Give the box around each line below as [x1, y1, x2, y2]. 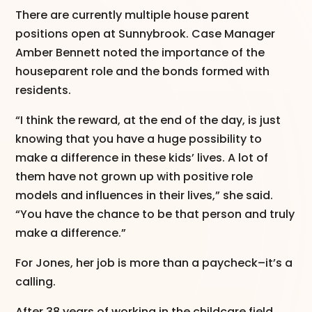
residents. [15, 81, 72, 98]
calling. [15, 273, 59, 290]
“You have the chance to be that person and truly [15, 205, 295, 222]
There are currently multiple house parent [15, 6, 250, 23]
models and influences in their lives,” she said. [15, 187, 274, 203]
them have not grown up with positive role [15, 168, 253, 185]
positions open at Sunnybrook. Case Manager [15, 25, 276, 42]
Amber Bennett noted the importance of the [15, 44, 265, 61]
